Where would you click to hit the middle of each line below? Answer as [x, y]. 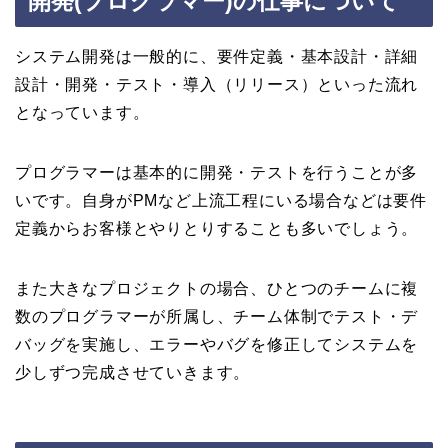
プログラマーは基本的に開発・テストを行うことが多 [217, 173]
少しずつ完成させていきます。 [133, 373]
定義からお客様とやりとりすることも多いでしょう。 [217, 229]
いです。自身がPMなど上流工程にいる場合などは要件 [221, 201]
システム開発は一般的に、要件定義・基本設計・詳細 [217, 57]
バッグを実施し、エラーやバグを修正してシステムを [217, 345]
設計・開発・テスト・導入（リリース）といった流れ [217, 85]
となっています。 [82, 113]
